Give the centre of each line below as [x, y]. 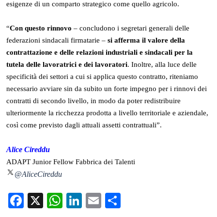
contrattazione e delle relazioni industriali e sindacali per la [100, 52]
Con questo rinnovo [41, 28]
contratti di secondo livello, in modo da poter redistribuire [94, 101]
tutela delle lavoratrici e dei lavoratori [67, 64]
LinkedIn [111, 200]
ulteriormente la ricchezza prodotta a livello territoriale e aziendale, [108, 113]
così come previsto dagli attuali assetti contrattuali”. [84, 125]
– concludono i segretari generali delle [131, 28]
